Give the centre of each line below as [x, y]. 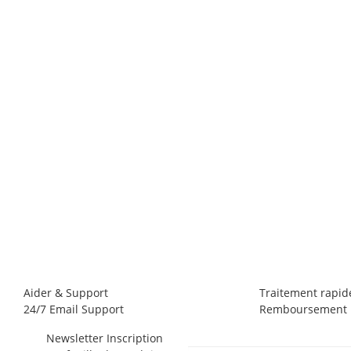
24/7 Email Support [74, 309]
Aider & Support [66, 293]
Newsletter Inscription [105, 338]
